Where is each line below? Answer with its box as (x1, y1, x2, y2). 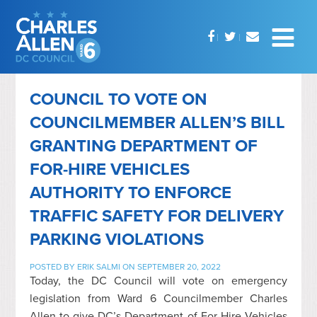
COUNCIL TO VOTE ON (30, 88, 208, 110)
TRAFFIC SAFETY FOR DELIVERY (30, 205, 284, 226)
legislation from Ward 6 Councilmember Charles (30, 291, 287, 306)
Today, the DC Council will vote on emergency (30, 273, 287, 288)
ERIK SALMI (77, 261, 121, 272)
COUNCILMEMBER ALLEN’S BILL (30, 112, 286, 133)
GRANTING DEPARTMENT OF (30, 135, 258, 156)
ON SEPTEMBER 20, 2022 (120, 261, 221, 272)
